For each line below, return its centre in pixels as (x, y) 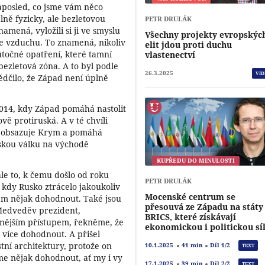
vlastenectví (170, 54)
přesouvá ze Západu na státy (204, 206)
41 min (192, 245)
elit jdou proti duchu (189, 44)
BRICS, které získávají (191, 216)
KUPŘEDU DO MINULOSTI (196, 161)
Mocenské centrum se (190, 196)
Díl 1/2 (220, 245)
